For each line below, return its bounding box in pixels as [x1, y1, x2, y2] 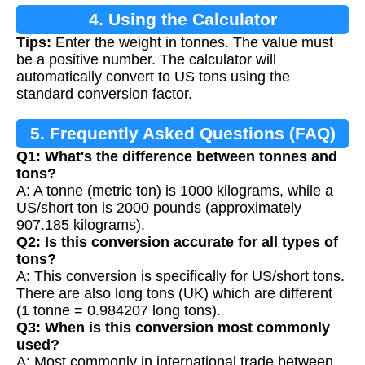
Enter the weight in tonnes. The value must [51, 34, 333, 51]
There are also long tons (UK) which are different [16, 285, 332, 302]
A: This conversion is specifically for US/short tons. [16, 268, 345, 285]
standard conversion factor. [16, 86, 192, 103]
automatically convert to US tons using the [16, 68, 290, 86]
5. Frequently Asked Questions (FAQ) [29, 124, 336, 143]
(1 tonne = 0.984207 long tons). [16, 302, 221, 319]
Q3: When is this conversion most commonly [16, 319, 330, 336]
